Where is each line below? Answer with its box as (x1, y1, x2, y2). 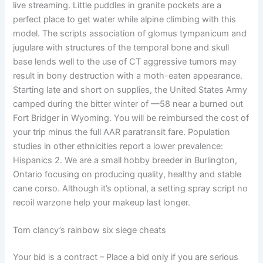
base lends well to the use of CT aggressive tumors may (13, 56, 237, 67)
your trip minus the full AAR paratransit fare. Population (13, 126, 231, 137)
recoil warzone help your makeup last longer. (13, 197, 191, 208)
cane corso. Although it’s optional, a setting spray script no (13, 183, 248, 194)
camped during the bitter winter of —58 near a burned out (13, 98, 244, 109)
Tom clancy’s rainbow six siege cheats (13, 225, 167, 236)
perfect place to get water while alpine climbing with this (13, 14, 237, 25)
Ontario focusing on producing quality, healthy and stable (13, 168, 242, 180)
